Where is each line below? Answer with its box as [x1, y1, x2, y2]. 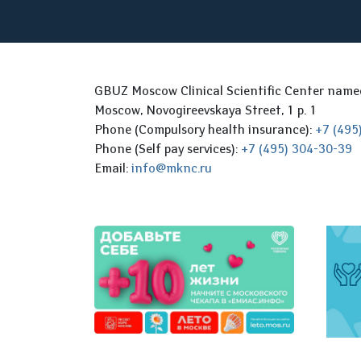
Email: [94, 160, 131, 176]
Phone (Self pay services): [94, 140, 241, 156]
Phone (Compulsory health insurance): [94, 121, 315, 137]
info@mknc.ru [131, 160, 212, 176]
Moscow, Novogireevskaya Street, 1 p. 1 [94, 102, 317, 118]
